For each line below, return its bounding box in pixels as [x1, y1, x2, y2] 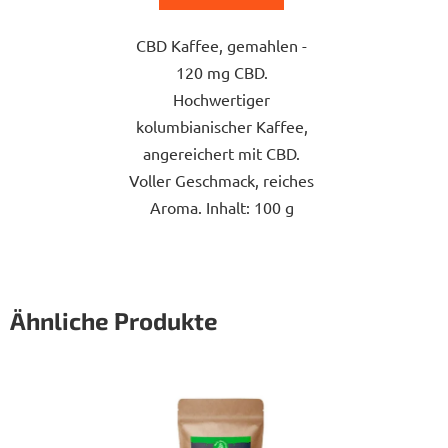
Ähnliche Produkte [10, 306, 218, 336]
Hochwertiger [173, 89, 270, 110]
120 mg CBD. [175, 62, 268, 83]
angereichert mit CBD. [143, 143, 300, 164]
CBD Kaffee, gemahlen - [136, 35, 307, 56]
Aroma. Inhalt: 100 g [149, 197, 294, 218]
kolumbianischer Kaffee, [135, 116, 308, 137]
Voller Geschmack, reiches [129, 170, 314, 191]
